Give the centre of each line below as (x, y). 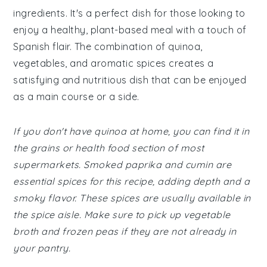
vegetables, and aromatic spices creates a (114, 63)
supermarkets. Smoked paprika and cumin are (122, 164)
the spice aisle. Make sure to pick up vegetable (122, 215)
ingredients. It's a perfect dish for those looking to (129, 13)
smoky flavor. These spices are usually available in (132, 198)
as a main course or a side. (76, 97)
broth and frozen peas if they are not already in (125, 231)
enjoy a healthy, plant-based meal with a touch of (130, 30)
